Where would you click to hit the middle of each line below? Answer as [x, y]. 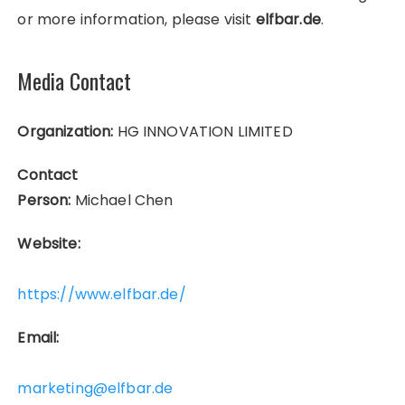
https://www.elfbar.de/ [102, 294]
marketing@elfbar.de [95, 388]
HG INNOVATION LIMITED [203, 131]
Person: [44, 200]
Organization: [66, 131]
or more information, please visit [137, 19]
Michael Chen [122, 200]
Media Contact [75, 80]
